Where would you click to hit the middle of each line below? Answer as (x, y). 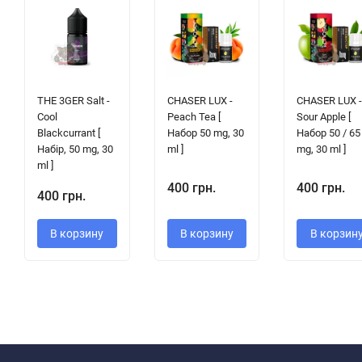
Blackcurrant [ (69, 133)
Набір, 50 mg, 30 (75, 149)
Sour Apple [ (324, 117)
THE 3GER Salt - (74, 101)
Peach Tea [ (194, 117)
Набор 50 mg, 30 (205, 133)
